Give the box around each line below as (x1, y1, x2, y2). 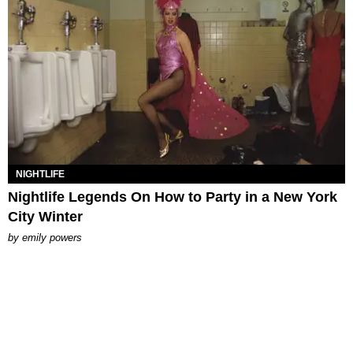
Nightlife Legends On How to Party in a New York (8, 188, 337, 205)
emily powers (22, 231, 82, 243)
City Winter (8, 208, 83, 225)
